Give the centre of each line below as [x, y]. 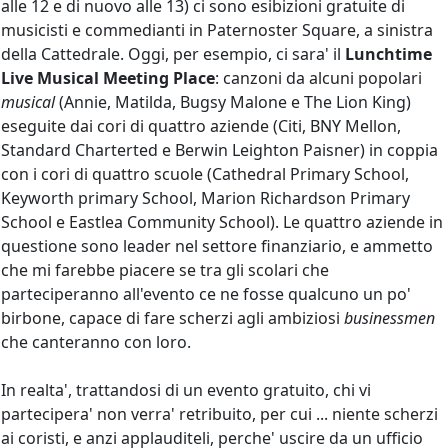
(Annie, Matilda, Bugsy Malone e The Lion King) [233, 101]
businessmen [389, 317]
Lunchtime [388, 53]
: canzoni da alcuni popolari [318, 77]
